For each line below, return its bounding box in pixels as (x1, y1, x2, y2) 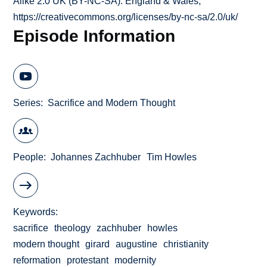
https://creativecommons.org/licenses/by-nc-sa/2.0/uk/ (13, 12, 238, 23)
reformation (13, 254, 61, 265)
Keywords (13, 206, 56, 217)
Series (13, 97, 41, 108)
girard (85, 238, 110, 249)
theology (54, 222, 91, 233)
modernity (114, 254, 157, 265)
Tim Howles (147, 152, 197, 163)
